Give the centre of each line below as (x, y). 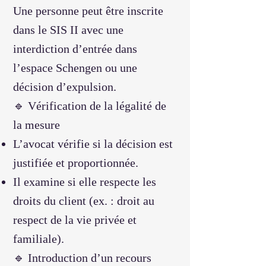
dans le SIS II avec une (68, 30)
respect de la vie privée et (75, 220)
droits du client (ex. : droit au (84, 201)
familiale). (39, 239)
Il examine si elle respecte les (85, 182)
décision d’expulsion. (65, 87)
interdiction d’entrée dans (75, 49)
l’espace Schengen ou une (75, 68)
